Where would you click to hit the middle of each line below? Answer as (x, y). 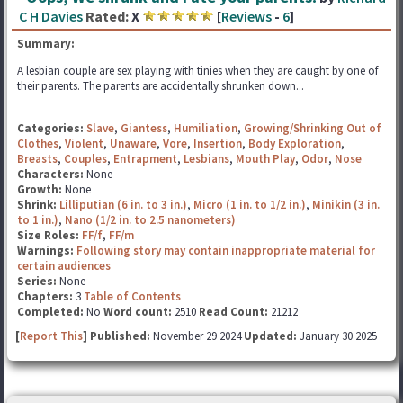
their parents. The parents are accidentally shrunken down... (161, 85)
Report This (51, 336)
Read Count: (233, 311)
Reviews (246, 16)
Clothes (38, 143)
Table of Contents (132, 296)
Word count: (138, 311)
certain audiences (64, 265)
